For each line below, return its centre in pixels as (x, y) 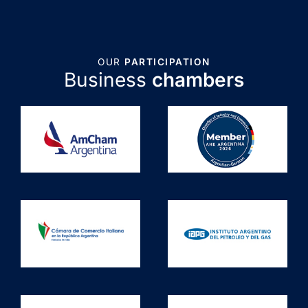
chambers (198, 79)
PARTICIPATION (167, 62)
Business (108, 79)
